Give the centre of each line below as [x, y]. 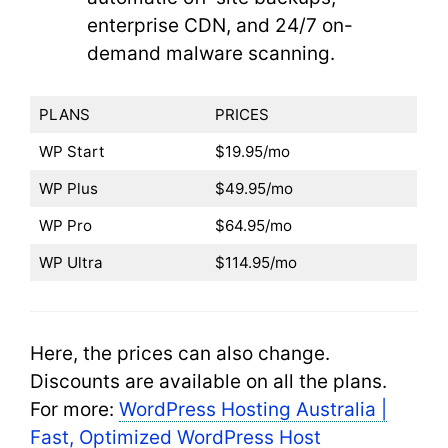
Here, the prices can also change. [180, 353]
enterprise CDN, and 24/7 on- [220, 25]
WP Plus [68, 188]
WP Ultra [70, 262]
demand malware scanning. [211, 53]
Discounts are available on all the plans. [208, 381]
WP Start [71, 151]
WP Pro [65, 225]
